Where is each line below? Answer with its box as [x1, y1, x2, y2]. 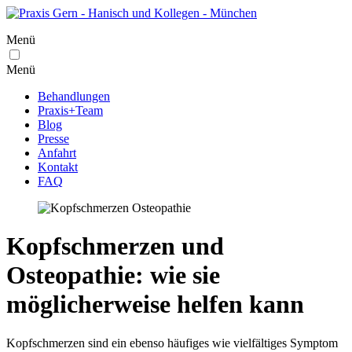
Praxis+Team [38, 104, 103, 117]
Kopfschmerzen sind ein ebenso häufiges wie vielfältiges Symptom [6, 335, 338, 350]
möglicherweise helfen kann [6, 290, 304, 319]
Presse [38, 132, 69, 145]
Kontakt [38, 160, 78, 174]
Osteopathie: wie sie [6, 261, 220, 290]
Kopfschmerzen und [6, 232, 224, 261]
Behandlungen [38, 90, 110, 103]
